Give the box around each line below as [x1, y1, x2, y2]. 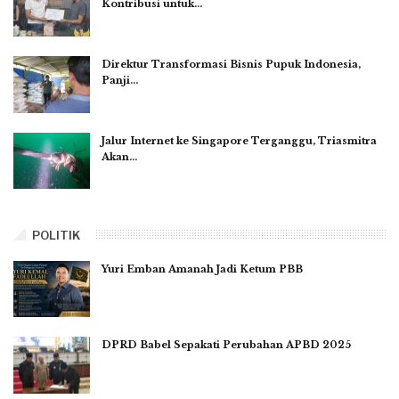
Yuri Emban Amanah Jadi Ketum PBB [102, 262, 303, 275]
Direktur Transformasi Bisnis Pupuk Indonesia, [102, 58, 361, 71]
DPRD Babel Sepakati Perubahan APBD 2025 [102, 338, 351, 352]
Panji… [102, 74, 138, 87]
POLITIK [32, 227, 80, 242]
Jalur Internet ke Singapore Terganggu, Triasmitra [102, 134, 377, 147]
